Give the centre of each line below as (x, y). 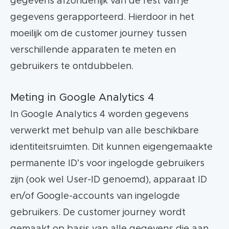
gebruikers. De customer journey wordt (98, 213)
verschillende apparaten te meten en (93, 50)
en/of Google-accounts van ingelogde (95, 197)
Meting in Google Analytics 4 (82, 98)
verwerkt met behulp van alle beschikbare (105, 131)
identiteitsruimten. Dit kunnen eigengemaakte (111, 147)
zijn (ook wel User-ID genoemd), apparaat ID (109, 180)
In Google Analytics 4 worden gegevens (99, 115)
